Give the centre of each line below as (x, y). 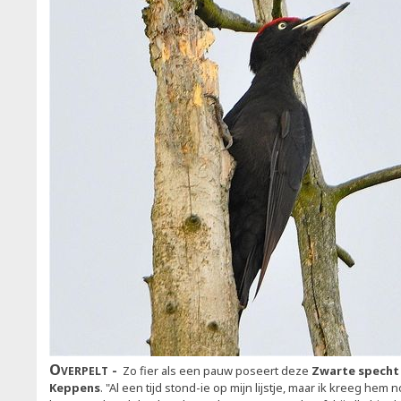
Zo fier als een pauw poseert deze (214, 371)
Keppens (75, 388)
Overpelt (81, 369)
